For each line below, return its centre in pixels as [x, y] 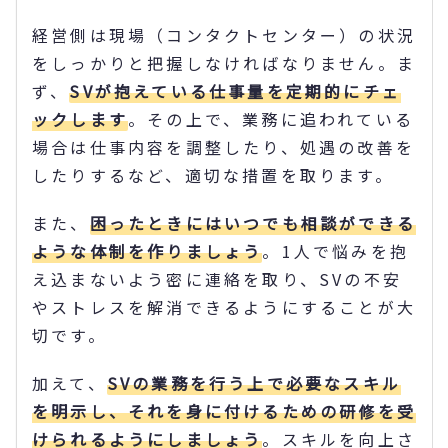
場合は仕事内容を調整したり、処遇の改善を [224, 146]
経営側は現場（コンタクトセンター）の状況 [224, 34]
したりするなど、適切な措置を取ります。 [213, 174]
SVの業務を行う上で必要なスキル [254, 382]
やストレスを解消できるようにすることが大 [224, 306]
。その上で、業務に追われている [271, 118]
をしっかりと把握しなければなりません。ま [224, 62]
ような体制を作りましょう [147, 250]
